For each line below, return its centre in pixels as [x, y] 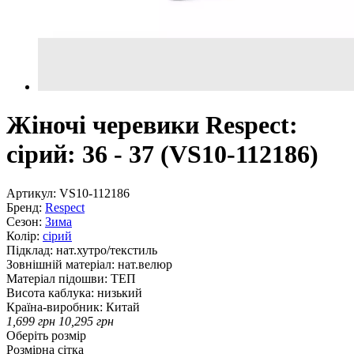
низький [120, 292]
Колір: [23, 235]
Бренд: [24, 207]
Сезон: [24, 221]
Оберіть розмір [46, 335]
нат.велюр [145, 264]
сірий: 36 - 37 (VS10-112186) [162, 154]
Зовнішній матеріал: [60, 264]
